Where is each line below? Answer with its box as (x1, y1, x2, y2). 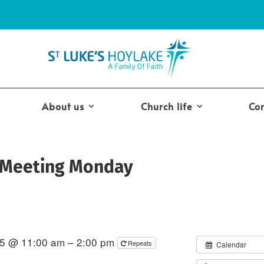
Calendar (216, 239, 247, 249)
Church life (140, 100, 193, 113)
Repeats (128, 237, 154, 247)
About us (42, 100, 85, 113)
